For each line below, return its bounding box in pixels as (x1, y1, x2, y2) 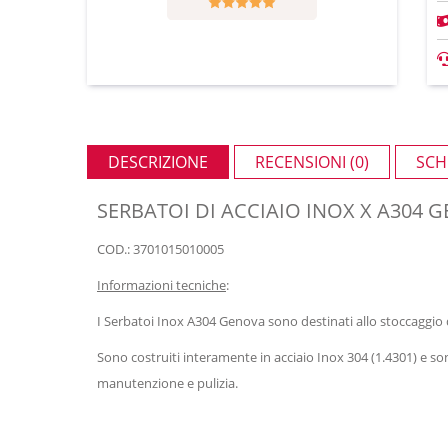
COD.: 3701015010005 (97, 239, 224, 258)
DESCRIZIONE (108, 150, 208, 173)
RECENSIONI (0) (255, 150, 369, 173)
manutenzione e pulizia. (97, 373, 238, 392)
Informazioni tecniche (97, 275, 226, 294)
